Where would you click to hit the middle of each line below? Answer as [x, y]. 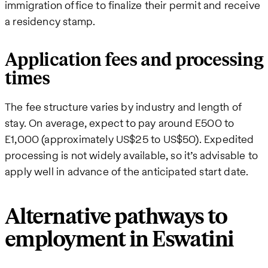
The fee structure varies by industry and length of [123, 106]
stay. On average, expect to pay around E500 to [120, 123]
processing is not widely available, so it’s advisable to [132, 155]
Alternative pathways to [116, 217]
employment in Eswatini [119, 239]
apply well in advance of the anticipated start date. [127, 171]
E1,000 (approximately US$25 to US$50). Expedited [130, 139]
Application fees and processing [134, 60]
